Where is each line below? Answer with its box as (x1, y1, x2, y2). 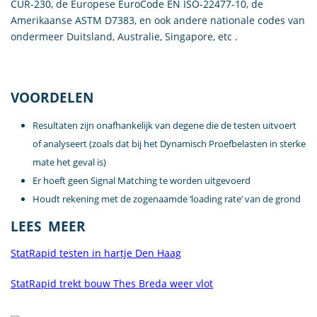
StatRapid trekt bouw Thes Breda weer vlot (11, 276, 213, 290)
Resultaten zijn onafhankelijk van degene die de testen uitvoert (32, 118, 296, 132)
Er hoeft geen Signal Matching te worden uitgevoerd (32, 173, 250, 187)
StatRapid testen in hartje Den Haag (11, 246, 181, 260)
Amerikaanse (11, 13, 75, 27)
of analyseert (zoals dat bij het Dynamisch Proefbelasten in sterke (32, 137, 306, 150)
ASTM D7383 (75, 13, 134, 27)
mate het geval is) (32, 155, 106, 168)
